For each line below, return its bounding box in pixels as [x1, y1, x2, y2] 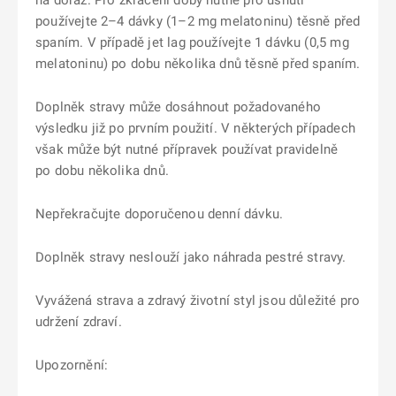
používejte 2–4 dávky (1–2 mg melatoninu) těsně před [35, 13, 361, 29]
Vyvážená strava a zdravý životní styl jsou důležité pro [35, 293, 361, 308]
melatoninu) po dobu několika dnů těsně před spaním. [35, 56, 361, 72]
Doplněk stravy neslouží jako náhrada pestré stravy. [35, 249, 346, 265]
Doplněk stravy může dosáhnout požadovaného [35, 99, 321, 115]
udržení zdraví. [35, 314, 122, 330]
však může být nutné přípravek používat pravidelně [35, 141, 339, 157]
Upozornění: [35, 357, 109, 373]
